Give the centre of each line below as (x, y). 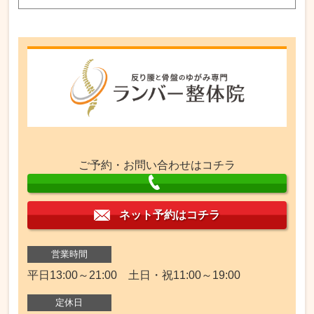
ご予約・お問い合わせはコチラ (157, 165)
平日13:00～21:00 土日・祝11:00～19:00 (134, 275)
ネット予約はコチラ (170, 214)
